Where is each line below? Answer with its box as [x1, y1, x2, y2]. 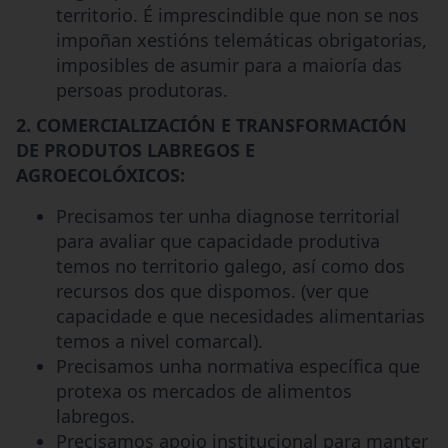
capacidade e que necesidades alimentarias [56, 303, 425, 328]
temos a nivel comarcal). [56, 328, 263, 353]
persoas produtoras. [56, 77, 228, 102]
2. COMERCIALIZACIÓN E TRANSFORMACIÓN [16, 112, 407, 137]
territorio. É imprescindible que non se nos [56, 2, 419, 27]
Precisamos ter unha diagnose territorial [56, 203, 400, 228]
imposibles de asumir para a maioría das [56, 52, 402, 77]
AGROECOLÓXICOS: [16, 162, 185, 187]
